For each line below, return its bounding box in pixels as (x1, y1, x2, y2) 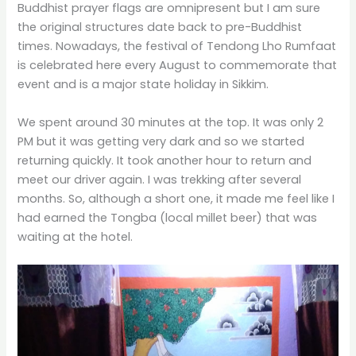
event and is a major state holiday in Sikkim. (17, 76, 269, 93)
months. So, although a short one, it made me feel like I (17, 190, 335, 207)
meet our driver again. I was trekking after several (17, 171, 302, 188)
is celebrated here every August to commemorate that (17, 57, 338, 74)
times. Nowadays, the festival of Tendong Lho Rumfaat (17, 38, 337, 55)
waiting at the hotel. (17, 228, 133, 245)
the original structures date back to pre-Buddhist (17, 19, 303, 36)
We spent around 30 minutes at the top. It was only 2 (17, 114, 324, 130)
